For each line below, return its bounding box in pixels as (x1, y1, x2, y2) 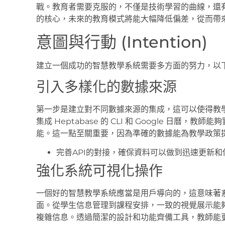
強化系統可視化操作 (36, 162, 163, 180)
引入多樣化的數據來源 (36, 78, 177, 95)
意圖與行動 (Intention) (36, 32, 207, 52)
